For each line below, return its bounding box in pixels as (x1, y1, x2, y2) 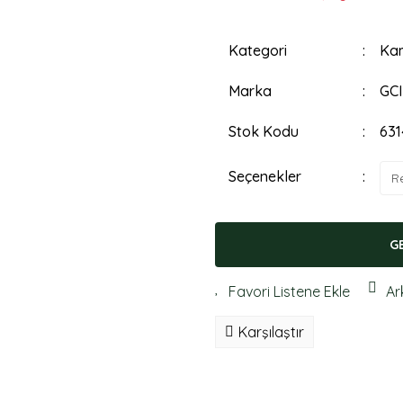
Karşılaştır (238, 323, 304, 341)
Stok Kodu (228, 122, 299, 140)
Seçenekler (228, 167, 301, 186)
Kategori (228, 41, 287, 59)
